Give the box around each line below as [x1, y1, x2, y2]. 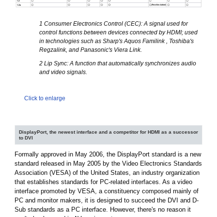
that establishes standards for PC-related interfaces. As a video [15, 178, 192, 186]
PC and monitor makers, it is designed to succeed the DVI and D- [15, 196, 199, 204]
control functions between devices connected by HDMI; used [39, 29, 198, 36]
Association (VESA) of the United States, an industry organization [15, 169, 200, 176]
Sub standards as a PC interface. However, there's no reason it [15, 205, 191, 213]
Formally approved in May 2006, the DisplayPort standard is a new [15, 150, 201, 158]
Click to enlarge [24, 94, 65, 102]
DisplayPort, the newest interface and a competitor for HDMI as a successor [19, 129, 198, 135]
